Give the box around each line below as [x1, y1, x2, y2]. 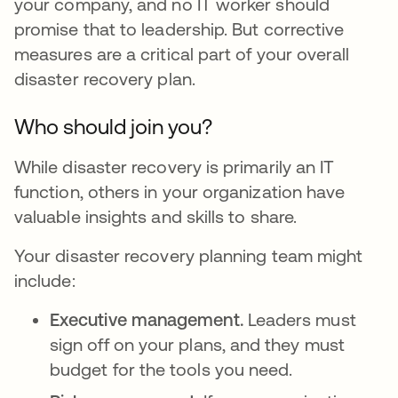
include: [14, 270, 76, 291]
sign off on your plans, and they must [50, 334, 345, 354]
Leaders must [247, 309, 356, 330]
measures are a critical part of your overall [14, 44, 350, 64]
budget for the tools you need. [50, 359, 298, 379]
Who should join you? [14, 115, 212, 139]
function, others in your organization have [14, 181, 346, 202]
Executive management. [50, 309, 248, 330]
